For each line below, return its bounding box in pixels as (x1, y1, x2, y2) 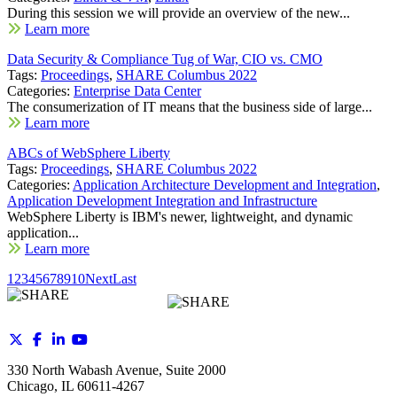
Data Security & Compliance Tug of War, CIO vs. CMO (7, 51, 323, 66)
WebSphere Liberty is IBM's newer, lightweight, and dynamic (7, 208, 353, 224)
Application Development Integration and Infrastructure (7, 192, 317, 208)
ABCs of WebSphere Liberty (7, 144, 170, 160)
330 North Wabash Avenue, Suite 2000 (7, 362, 226, 378)
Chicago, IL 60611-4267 (7, 378, 144, 393)
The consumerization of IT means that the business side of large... (7, 98, 372, 114)
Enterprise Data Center (74, 82, 201, 98)
